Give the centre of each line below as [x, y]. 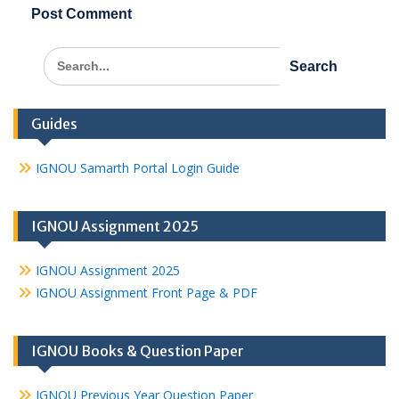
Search [64, 56]
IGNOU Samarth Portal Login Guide [138, 168]
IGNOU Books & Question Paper [138, 351]
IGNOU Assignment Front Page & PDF [147, 293]
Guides [54, 124]
